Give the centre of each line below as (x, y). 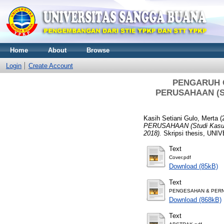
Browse (98, 50)
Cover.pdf (180, 157)
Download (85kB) (193, 166)
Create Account (51, 66)
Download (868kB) (195, 199)
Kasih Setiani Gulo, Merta (181, 118)
